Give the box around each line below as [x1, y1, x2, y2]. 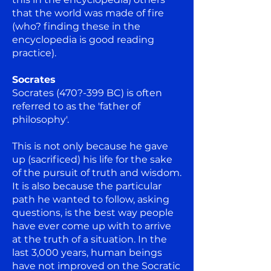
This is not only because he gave [12, 140, 168, 152]
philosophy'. [12, 113, 71, 125]
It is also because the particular [12, 180, 162, 192]
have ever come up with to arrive [12, 220, 171, 232]
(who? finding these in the [12, 20, 140, 32]
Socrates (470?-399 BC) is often [12, 87, 162, 99]
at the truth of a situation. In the [12, 233, 167, 245]
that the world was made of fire [12, 7, 164, 19]
